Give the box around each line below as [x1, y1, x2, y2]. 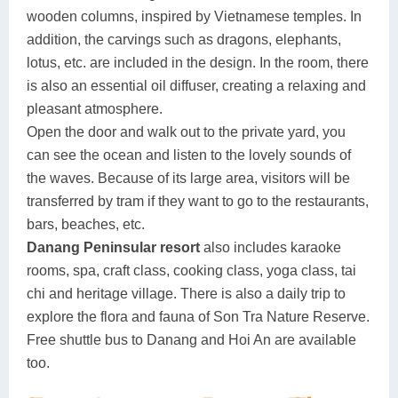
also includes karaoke [200, 239, 341, 255]
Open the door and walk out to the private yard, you [27, 123, 346, 139]
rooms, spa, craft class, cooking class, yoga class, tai [27, 262, 356, 278]
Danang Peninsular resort [27, 239, 200, 255]
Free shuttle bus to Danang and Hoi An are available [27, 331, 356, 347]
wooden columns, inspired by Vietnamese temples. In [27, 8, 362, 24]
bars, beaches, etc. [27, 216, 145, 232]
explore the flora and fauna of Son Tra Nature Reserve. [27, 308, 370, 324]
